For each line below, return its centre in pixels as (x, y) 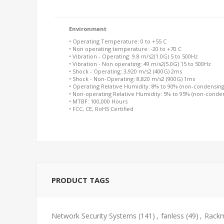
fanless (172, 215)
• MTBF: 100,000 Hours (98, 101)
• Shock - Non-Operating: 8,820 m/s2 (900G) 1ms (132, 78)
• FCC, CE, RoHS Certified (101, 108)
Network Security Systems (94, 215)
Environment (88, 28)
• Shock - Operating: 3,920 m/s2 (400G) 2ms (125, 71)
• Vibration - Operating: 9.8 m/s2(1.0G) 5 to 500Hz (133, 56)
